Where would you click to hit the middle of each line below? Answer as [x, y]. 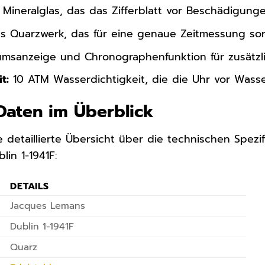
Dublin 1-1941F [42, 226]
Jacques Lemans [48, 206]
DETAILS [30, 186]
